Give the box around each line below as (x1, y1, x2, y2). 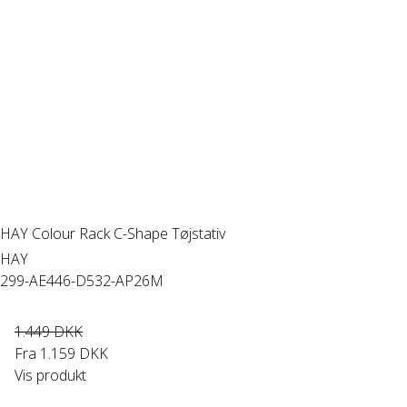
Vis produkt (15, 365, 86, 385)
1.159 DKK (40, 343, 108, 363)
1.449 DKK (15, 322, 83, 342)
